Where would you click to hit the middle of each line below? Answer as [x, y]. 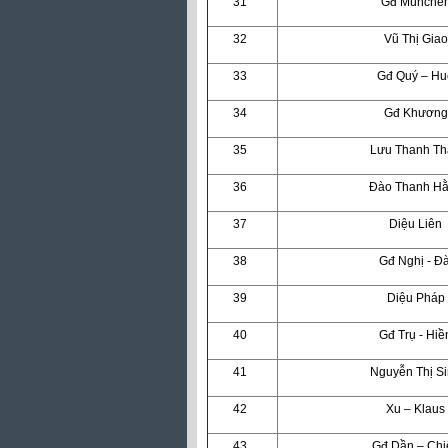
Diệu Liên [415, 223]
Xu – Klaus [415, 408]
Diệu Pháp [415, 297]
